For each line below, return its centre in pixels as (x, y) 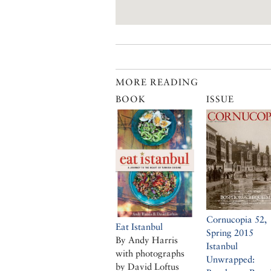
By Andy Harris (147, 240)
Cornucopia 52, (237, 219)
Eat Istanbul (139, 227)
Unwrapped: (230, 259)
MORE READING (157, 82)
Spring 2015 (230, 232)
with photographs (150, 253)
